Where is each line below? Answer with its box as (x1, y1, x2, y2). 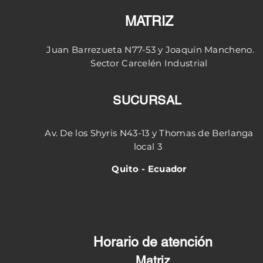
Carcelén (122, 58, 162, 69)
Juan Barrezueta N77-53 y (44, 44, 166, 55)
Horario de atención (93, 234, 213, 249)
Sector (90, 58, 122, 69)
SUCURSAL (113, 93, 186, 107)
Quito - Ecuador (112, 163, 187, 174)
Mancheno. (201, 44, 254, 55)
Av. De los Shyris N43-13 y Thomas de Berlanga (45, 127, 254, 139)
